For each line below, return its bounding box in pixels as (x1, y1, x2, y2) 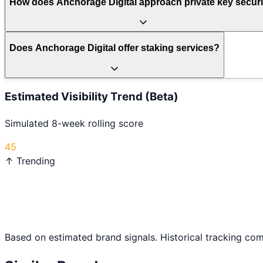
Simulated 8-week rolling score (5, 117, 143, 130)
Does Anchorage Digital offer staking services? (9, 43, 220, 53)
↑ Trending (5, 155, 55, 167)
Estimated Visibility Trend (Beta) (5, 90, 178, 104)
